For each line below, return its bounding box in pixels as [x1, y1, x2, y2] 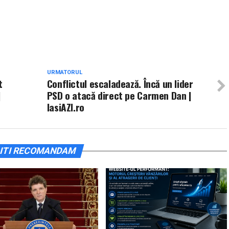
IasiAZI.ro [47, 100, 84, 114]
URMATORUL [47, 69, 82, 76]
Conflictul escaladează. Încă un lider [47, 76, 193, 91]
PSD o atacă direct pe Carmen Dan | [47, 88, 191, 103]
